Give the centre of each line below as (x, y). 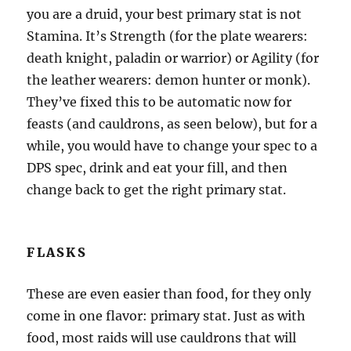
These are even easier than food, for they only (169, 294)
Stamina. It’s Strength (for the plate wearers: (168, 36)
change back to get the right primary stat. (157, 190)
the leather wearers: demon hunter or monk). (169, 80)
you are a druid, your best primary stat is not (165, 14)
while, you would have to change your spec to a (172, 146)
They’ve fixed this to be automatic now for (159, 102)
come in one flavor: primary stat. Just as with (166, 316)
